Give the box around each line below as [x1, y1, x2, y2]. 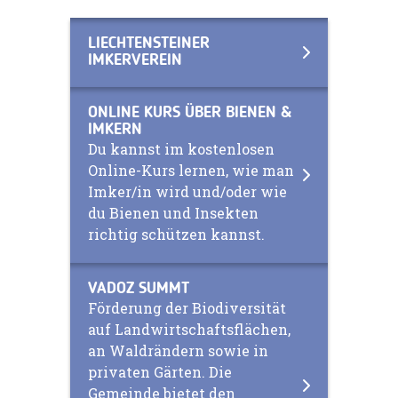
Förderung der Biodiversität [88, 298, 286, 318]
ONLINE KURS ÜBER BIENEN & [88, 105, 291, 122]
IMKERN [88, 122, 142, 139]
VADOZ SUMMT [88, 281, 189, 298]
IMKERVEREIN [88, 52, 182, 69]
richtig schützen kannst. [88, 225, 265, 244]
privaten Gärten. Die [88, 362, 232, 382]
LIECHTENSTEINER [88, 36, 210, 52]
